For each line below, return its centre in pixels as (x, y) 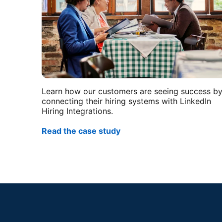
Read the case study (81, 131)
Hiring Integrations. (77, 111)
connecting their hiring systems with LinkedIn (126, 101)
